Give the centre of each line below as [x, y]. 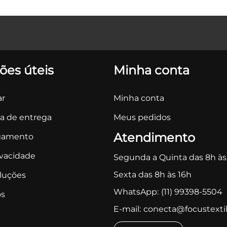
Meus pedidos [142, 117]
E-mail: [127, 209]
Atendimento [154, 138]
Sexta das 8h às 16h [153, 175]
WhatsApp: [136, 192]
